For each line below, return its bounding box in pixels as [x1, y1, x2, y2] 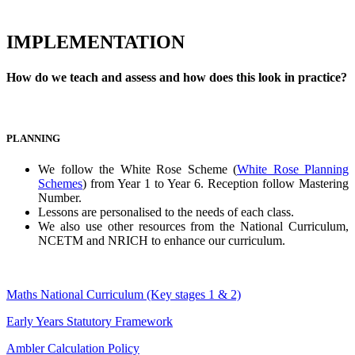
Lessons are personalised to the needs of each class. [38, 205, 294, 219]
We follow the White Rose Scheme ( [38, 162, 237, 177]
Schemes [38, 177, 82, 191]
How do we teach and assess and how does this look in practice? [6, 70, 347, 84]
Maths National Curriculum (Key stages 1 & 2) [6, 288, 241, 302]
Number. [38, 191, 82, 205]
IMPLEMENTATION [6, 32, 185, 53]
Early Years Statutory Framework [6, 315, 173, 329]
